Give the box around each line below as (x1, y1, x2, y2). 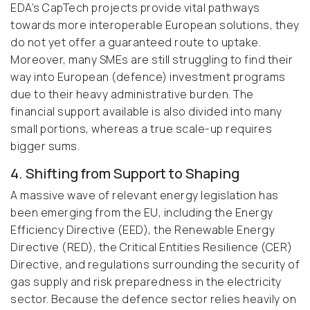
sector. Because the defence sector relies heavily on (10, 291, 296, 307)
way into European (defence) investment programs (10, 69, 286, 85)
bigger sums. (10, 138, 82, 154)
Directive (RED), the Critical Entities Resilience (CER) (10, 239, 293, 255)
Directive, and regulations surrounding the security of (10, 257, 300, 273)
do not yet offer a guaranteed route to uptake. (10, 35, 261, 51)
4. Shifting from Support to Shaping (10, 164, 239, 183)
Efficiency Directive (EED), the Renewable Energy (10, 222, 275, 238)
